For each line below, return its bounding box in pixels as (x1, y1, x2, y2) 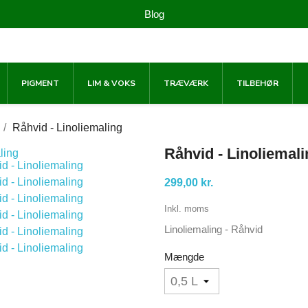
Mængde (164, 251, 204, 263)
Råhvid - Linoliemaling (12, 122, 122, 133)
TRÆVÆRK (164, 78, 208, 89)
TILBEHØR (236, 78, 278, 89)
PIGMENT (21, 78, 59, 89)
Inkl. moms (164, 203, 209, 214)
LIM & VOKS (87, 78, 135, 89)
